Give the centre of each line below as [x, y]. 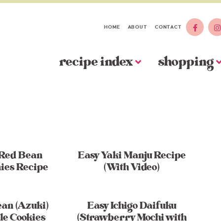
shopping [186, 62]
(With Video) [132, 167]
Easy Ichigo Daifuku [132, 206]
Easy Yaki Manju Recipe [132, 155]
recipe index [96, 62]
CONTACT [168, 27]
